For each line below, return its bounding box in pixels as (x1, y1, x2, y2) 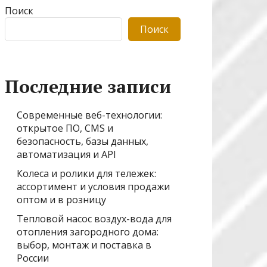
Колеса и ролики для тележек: (17, 166, 156, 180)
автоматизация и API (17, 147, 116, 161)
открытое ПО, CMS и (17, 121, 113, 135)
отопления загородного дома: (17, 225, 159, 238)
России (17, 251, 49, 265)
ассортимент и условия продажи (17, 179, 170, 193)
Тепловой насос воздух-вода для (17, 212, 172, 225)
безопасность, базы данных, (17, 134, 148, 148)
